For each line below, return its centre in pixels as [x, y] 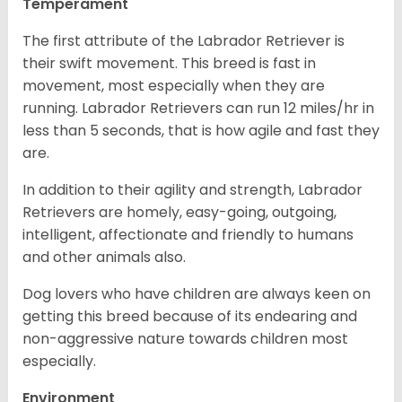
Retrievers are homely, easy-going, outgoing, [179, 213]
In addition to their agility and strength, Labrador [192, 190]
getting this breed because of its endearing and [190, 317]
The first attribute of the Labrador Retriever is [184, 41]
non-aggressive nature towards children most [185, 339]
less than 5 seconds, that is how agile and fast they [201, 131]
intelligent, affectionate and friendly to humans [188, 235]
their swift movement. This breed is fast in [169, 64]
